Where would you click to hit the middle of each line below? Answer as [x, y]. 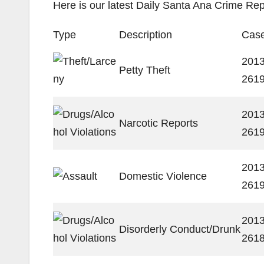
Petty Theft [145, 70]
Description [146, 35]
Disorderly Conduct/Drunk [180, 229]
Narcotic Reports [159, 123]
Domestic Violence [163, 176]
